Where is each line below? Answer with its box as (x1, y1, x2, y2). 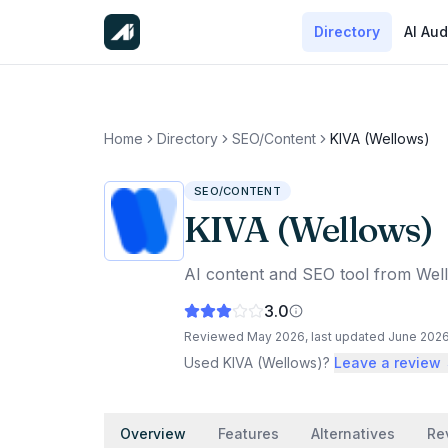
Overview (120, 425, 186, 442)
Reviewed (184, 329, 247, 344)
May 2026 (247, 329, 305, 344)
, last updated (305, 329, 388, 344)
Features (218, 425, 279, 442)
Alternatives (311, 425, 395, 442)
